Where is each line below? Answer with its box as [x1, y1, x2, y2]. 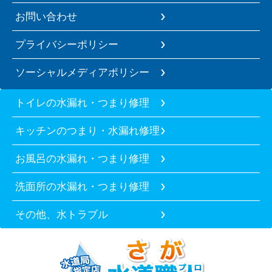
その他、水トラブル [15, 208, 108, 221]
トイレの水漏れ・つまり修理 [15, 97, 149, 109]
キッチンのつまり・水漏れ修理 [15, 124, 160, 137]
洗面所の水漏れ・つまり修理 [15, 180, 149, 193]
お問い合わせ [15, 10, 77, 23]
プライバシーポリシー [15, 38, 118, 51]
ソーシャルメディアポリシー [15, 66, 149, 79]
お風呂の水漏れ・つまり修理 [15, 152, 149, 165]
